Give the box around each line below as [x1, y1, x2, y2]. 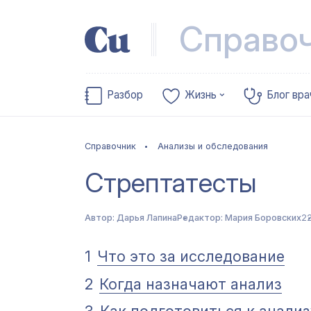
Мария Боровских [225, 212, 301, 223]
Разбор [107, 88, 144, 102]
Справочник [85, 141, 136, 152]
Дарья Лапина [117, 212, 177, 223]
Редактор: [177, 212, 225, 223]
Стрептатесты [85, 167, 257, 199]
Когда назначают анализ [99, 274, 282, 293]
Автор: [85, 212, 117, 223]
